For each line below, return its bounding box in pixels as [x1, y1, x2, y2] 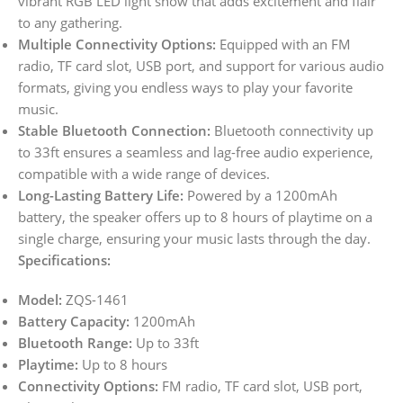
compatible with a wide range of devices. [18, 165, 270, 184]
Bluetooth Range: [18, 334, 132, 353]
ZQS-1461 [62, 291, 129, 309]
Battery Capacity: [18, 312, 130, 331]
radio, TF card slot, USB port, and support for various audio [18, 57, 384, 76]
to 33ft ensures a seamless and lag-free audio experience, [18, 143, 373, 162]
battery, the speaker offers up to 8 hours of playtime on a [18, 208, 372, 227]
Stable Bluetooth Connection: [18, 121, 210, 140]
